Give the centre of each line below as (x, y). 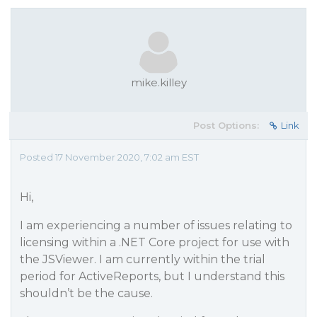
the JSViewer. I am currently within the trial (143, 259)
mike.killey (158, 82)
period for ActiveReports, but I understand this (152, 276)
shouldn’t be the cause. (86, 293)
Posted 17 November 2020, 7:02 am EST (109, 157)
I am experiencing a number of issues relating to (156, 225)
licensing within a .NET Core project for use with (155, 242)
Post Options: (226, 125)
